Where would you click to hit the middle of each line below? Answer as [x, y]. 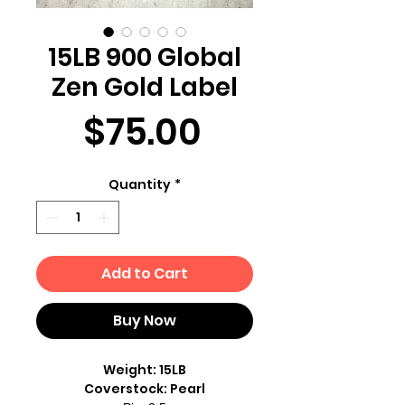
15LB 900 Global [145, 58]
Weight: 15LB [145, 370]
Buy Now [145, 321]
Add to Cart [145, 274]
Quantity [140, 185]
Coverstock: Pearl [145, 389]
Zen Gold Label [145, 88]
